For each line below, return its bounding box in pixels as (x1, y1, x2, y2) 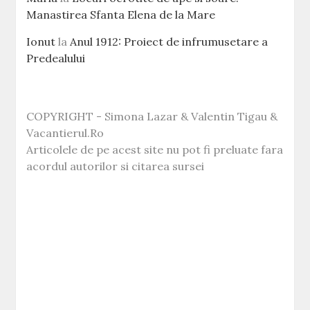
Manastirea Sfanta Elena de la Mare (26, 7, 216, 21)
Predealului (26, 51, 86, 65)
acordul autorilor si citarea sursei (26, 158, 205, 173)
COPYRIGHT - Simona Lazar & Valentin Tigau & (26, 109, 278, 123)
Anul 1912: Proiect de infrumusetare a (70, 34, 268, 48)
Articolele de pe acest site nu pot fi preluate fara (26, 142, 284, 156)
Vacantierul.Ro (26, 125, 104, 140)
